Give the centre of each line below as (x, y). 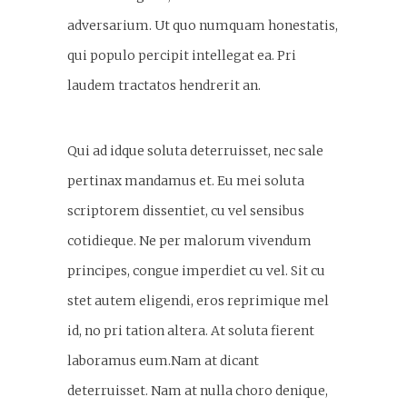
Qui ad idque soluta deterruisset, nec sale (195, 150)
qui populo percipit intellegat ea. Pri (182, 55)
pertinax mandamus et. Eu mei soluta (186, 180)
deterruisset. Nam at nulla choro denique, (198, 390)
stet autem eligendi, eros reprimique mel (198, 300)
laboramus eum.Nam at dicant (163, 360)
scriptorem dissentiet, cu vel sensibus (186, 210)
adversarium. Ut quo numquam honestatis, (203, 25)
